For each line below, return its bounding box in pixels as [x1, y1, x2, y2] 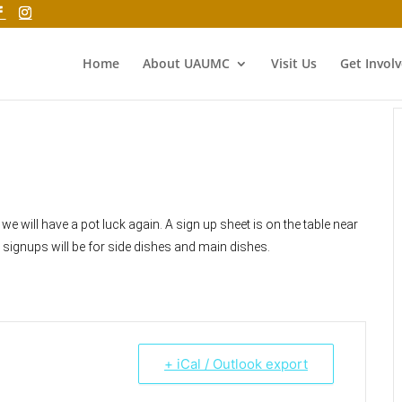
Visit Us [270, 55, 317, 72]
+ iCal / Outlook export [164, 355, 308, 372]
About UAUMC [142, 55, 230, 72]
